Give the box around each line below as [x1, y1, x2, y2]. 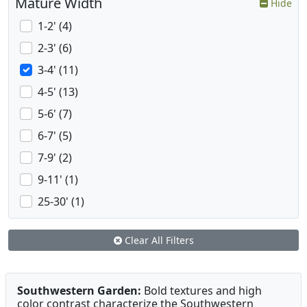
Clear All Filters [121, 234, 194, 247]
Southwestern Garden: [17, 283, 141, 299]
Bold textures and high [141, 283, 262, 299]
